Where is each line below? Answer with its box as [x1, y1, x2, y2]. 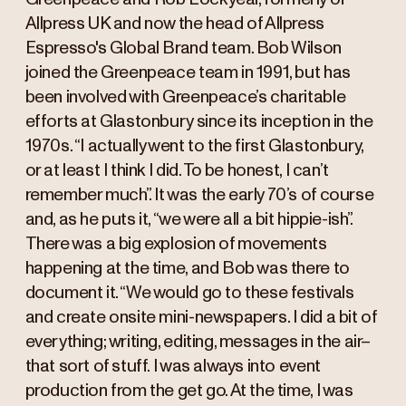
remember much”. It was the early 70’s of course [24, 187, 374, 205]
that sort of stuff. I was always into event [24, 358, 321, 376]
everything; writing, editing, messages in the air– [24, 333, 372, 352]
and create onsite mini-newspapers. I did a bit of [24, 309, 377, 327]
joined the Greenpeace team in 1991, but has [24, 64, 351, 82]
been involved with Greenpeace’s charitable [24, 89, 346, 107]
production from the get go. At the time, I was [24, 382, 353, 401]
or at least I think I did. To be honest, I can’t [24, 162, 329, 180]
